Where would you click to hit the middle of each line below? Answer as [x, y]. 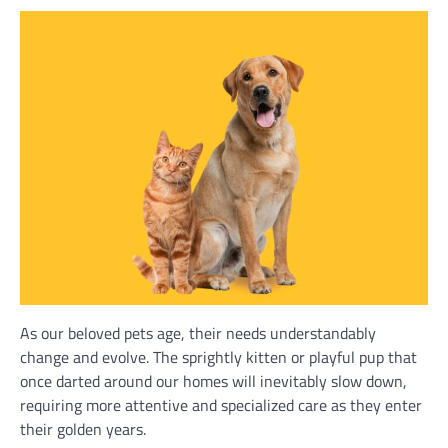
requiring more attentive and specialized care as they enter [221, 404]
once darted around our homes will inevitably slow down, [213, 380]
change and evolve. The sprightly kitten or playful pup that [218, 356]
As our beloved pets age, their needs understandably [198, 332]
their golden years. [85, 428]
